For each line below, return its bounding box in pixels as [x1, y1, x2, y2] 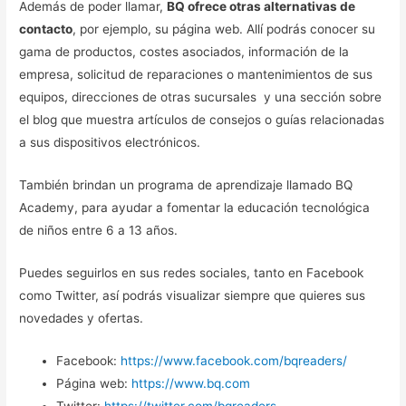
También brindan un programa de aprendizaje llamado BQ [19, 178, 353, 193]
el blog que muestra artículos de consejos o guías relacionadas [19, 112, 385, 128]
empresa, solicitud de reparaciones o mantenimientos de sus [19, 67, 373, 82]
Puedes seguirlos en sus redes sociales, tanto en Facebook [19, 266, 364, 281]
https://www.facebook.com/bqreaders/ [121, 353, 348, 369]
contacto [19, 22, 73, 37]
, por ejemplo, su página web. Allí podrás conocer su [72, 22, 376, 37]
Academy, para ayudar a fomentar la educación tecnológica [19, 200, 371, 216]
